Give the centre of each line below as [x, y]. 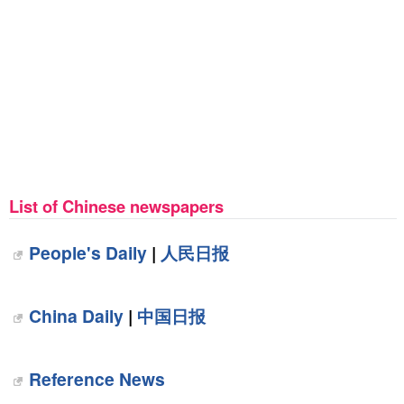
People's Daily [87, 252]
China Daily [76, 316]
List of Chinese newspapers [116, 206]
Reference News [96, 379]
